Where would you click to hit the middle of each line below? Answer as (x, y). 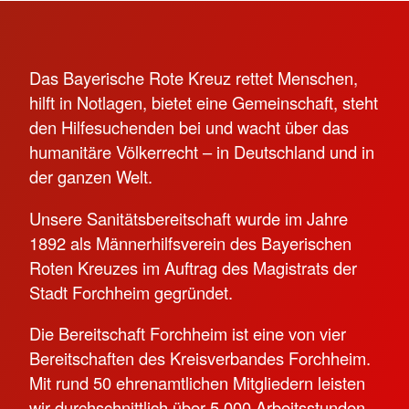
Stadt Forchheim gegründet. (133, 292)
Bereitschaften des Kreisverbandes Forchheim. (200, 357)
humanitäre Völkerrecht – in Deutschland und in (202, 152)
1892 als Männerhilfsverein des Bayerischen (190, 242)
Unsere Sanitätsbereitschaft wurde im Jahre (189, 218)
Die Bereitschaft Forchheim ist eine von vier (188, 333)
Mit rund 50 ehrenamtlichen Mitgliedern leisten (197, 382)
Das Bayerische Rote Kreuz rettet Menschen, (194, 78)
